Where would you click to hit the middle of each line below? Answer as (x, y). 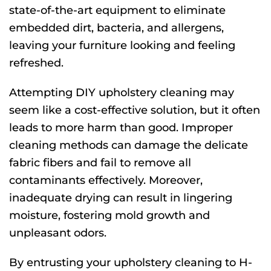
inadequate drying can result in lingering (121, 198)
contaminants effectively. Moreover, (106, 181)
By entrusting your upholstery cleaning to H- (131, 263)
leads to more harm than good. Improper (121, 128)
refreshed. (36, 63)
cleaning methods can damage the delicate (129, 145)
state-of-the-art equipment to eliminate (117, 11)
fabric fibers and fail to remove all (100, 163)
